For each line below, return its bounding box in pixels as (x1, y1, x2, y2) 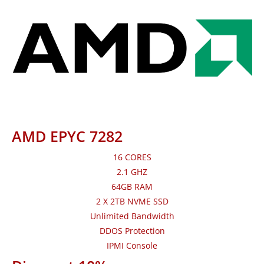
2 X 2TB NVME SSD (95, 196, 169, 207)
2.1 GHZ (117, 166, 147, 178)
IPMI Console (107, 240, 157, 252)
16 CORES (113, 151, 151, 163)
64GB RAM (111, 181, 153, 193)
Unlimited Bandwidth (90, 210, 174, 222)
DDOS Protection (99, 225, 165, 237)
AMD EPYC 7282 (12, 126, 123, 147)
